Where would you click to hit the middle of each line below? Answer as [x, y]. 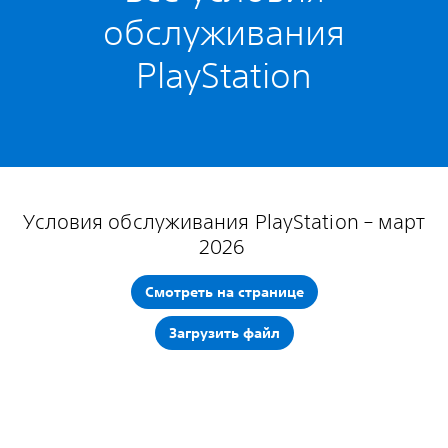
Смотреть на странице [224, 291]
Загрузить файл [224, 333]
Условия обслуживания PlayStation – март [224, 221]
